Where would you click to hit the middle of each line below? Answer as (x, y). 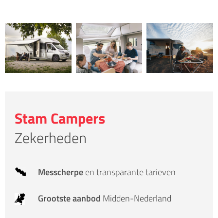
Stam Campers (60, 118)
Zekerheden (51, 137)
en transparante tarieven (130, 172)
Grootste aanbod (70, 198)
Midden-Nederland (137, 198)
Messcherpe (62, 172)
